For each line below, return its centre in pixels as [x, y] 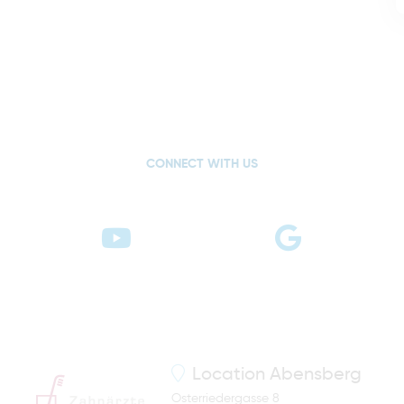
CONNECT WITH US [202, 165]
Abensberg [316, 376]
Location [231, 376]
